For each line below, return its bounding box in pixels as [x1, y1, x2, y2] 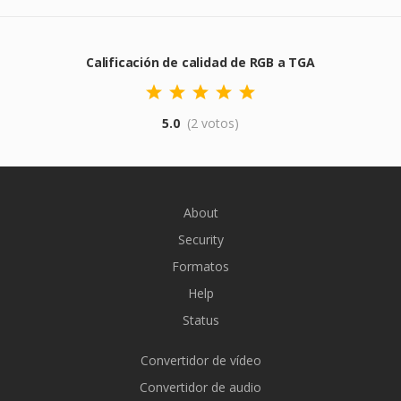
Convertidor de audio [140, 379, 261, 396]
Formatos [172, 258, 229, 275]
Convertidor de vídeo [140, 352, 261, 369]
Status [182, 311, 219, 328]
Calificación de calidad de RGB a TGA [86, 54, 315, 71]
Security [177, 231, 224, 248]
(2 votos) [187, 115, 239, 132]
